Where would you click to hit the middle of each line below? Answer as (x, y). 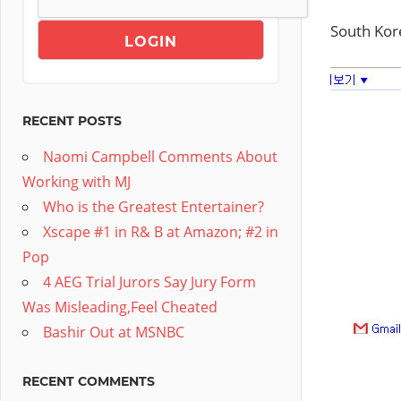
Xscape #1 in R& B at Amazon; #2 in (161, 232)
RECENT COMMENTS (89, 381)
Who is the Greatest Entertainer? (154, 207)
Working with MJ (77, 182)
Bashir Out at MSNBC (114, 332)
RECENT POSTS (72, 121)
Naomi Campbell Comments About (160, 157)
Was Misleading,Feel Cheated (120, 307)
